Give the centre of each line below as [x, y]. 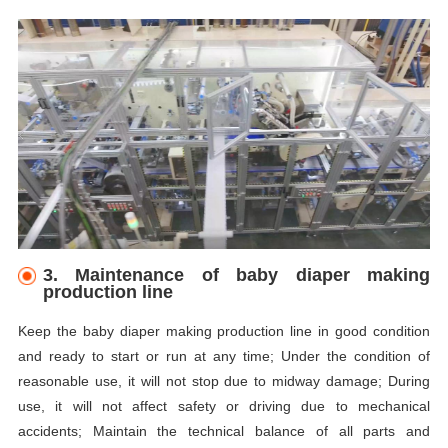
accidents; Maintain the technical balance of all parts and [224, 431]
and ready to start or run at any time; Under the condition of [224, 356]
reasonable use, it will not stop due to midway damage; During [224, 381]
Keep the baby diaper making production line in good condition [224, 331]
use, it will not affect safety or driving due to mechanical [224, 406]
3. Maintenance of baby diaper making [237, 275]
